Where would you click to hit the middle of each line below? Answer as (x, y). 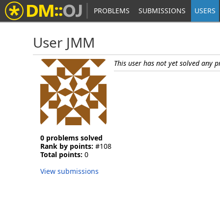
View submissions (70, 171)
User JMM (64, 42)
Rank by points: (67, 146)
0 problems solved (72, 138)
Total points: (62, 154)
